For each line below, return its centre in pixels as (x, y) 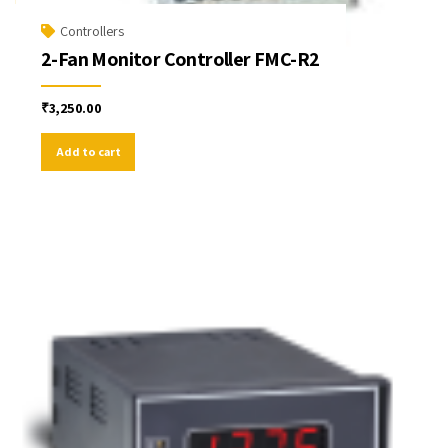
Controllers (92, 31)
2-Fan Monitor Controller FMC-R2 (180, 59)
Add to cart (88, 151)
